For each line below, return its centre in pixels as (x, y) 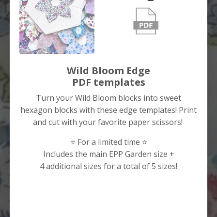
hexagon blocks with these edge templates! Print (108, 110)
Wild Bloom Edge (108, 70)
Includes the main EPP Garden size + (108, 154)
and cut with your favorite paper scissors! (108, 122)
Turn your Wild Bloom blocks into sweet (108, 98)
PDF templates (108, 82)
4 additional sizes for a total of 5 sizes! (108, 166)
